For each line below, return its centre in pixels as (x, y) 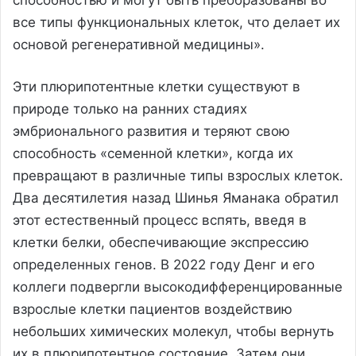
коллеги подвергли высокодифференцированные (178, 286)
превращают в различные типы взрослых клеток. (178, 175)
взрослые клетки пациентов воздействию (153, 309)
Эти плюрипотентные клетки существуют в (157, 86)
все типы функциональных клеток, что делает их (176, 22)
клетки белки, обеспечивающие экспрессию (161, 242)
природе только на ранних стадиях (130, 108)
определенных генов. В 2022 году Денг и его (164, 264)
